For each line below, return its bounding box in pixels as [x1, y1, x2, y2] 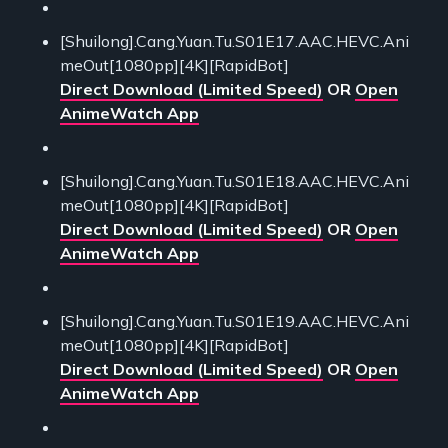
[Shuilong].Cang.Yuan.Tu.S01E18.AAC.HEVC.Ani [60, 170, 409, 191]
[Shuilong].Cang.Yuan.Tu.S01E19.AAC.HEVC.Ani [60, 310, 409, 331]
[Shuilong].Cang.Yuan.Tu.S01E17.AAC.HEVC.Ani [60, 30, 409, 51]
